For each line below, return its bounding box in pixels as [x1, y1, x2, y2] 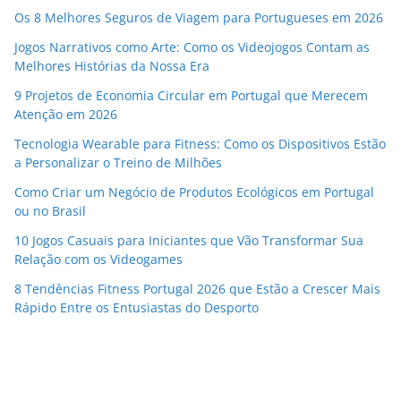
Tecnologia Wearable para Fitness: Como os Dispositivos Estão [14, 135, 386, 153]
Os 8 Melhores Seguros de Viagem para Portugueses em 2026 [14, 9, 383, 27]
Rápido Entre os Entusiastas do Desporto [14, 299, 259, 317]
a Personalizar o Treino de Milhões [14, 154, 222, 172]
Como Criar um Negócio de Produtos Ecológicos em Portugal [14, 183, 374, 201]
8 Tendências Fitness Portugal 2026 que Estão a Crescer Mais [14, 280, 380, 298]
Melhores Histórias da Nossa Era [14, 57, 209, 75]
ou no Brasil [14, 202, 86, 220]
